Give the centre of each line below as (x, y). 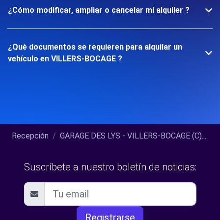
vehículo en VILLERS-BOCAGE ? (65, 59)
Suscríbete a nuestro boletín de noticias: (110, 167)
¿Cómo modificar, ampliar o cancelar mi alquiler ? (99, 10)
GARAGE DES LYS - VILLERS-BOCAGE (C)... (133, 136)
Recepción (30, 136)
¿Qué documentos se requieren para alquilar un (95, 47)
